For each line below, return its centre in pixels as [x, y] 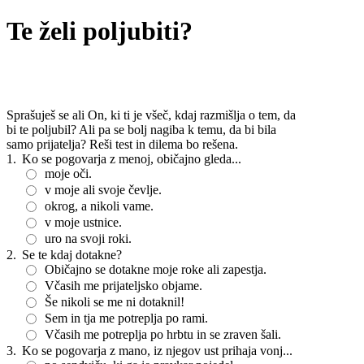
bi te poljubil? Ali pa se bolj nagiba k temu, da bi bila [141, 130]
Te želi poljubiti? [100, 31]
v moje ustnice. [83, 222]
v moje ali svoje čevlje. [103, 190]
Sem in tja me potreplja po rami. [126, 318]
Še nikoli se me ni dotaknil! [115, 302]
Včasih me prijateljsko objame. [123, 286]
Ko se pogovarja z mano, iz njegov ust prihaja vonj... [157, 351]
